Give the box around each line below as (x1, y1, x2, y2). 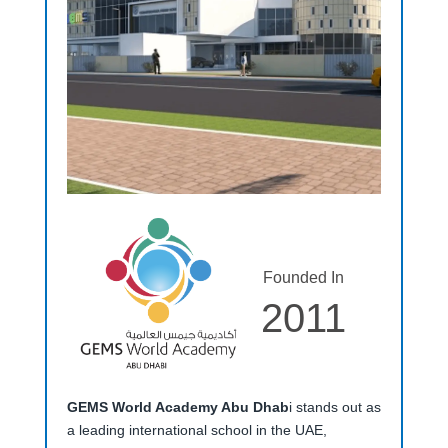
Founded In (263, 268, 345, 286)
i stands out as (288, 399, 381, 415)
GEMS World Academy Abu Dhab (66, 399, 289, 415)
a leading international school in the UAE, (66, 422, 327, 438)
